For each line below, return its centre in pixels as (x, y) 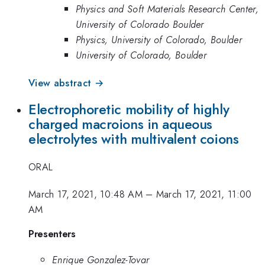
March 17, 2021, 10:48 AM (85, 194)
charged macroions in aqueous (120, 125)
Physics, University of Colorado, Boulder (159, 40)
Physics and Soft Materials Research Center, (167, 9)
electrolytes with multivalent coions (134, 139)
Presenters (52, 234)
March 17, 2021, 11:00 (204, 194)
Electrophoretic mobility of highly (129, 110)
